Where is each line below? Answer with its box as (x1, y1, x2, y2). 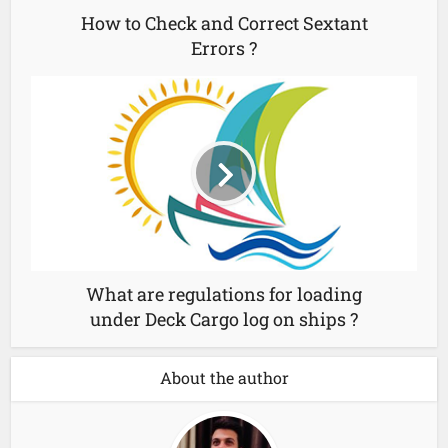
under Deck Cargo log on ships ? (90, 306, 358, 331)
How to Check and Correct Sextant (80, 10, 368, 35)
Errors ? (191, 35, 257, 60)
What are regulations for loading (86, 281, 362, 306)
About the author (159, 366, 289, 388)
